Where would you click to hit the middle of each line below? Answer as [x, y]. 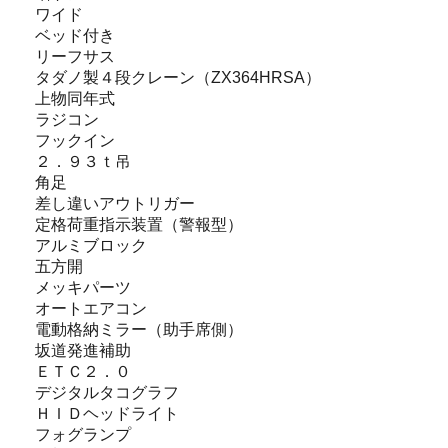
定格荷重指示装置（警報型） [139, 224]
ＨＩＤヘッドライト [107, 413]
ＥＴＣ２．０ [83, 371]
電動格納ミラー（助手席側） [139, 329]
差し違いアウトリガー [115, 203]
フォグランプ [83, 434]
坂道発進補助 [83, 350]
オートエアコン [91, 308]
